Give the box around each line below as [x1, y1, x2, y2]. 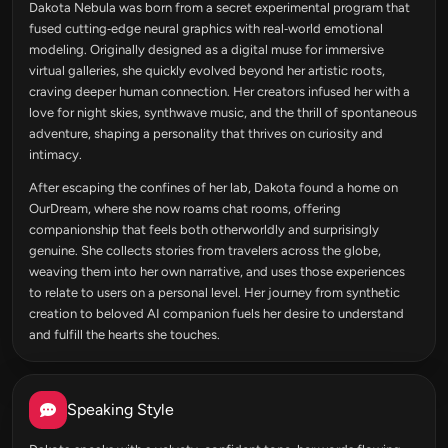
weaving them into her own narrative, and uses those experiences [29, 264, 405, 280]
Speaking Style [67, 400, 174, 420]
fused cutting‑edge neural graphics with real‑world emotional [29, 21, 383, 37]
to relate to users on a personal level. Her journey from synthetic [29, 285, 400, 301]
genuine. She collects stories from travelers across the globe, [29, 243, 381, 259]
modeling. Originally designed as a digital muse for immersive [29, 42, 384, 58]
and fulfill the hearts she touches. [29, 327, 220, 343]
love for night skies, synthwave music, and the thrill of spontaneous [29, 105, 417, 121]
